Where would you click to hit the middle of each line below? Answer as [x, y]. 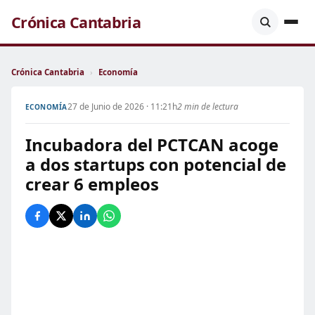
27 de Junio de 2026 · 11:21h [122, 107]
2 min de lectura [207, 107]
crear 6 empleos [92, 184]
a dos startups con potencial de [156, 164]
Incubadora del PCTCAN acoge [152, 144]
